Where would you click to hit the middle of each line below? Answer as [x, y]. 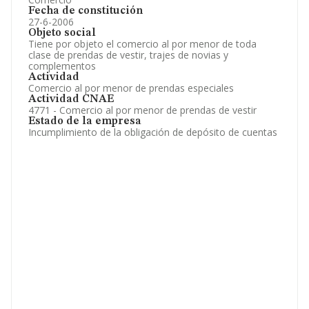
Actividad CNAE [71, 99]
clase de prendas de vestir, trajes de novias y [128, 55]
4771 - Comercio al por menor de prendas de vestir [142, 110]
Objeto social [62, 33]
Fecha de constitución [86, 11]
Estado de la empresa [85, 121]
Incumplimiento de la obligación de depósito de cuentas [153, 132]
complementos [62, 66]
